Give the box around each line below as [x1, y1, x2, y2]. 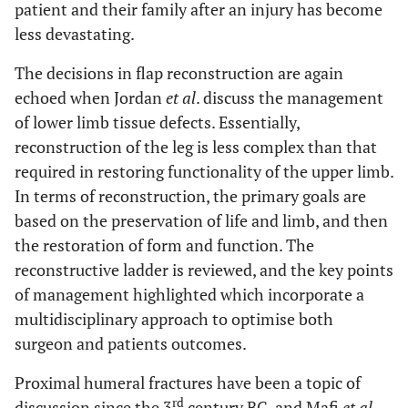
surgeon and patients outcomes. [15, 332, 247, 354]
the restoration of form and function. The [15, 234, 314, 256]
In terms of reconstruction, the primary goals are [15, 185, 366, 207]
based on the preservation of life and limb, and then [15, 209, 388, 231]
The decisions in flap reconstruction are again [15, 62, 343, 84]
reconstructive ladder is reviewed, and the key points [15, 259, 393, 280]
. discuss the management [196, 87, 383, 108]
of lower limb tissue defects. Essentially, [15, 111, 300, 133]
